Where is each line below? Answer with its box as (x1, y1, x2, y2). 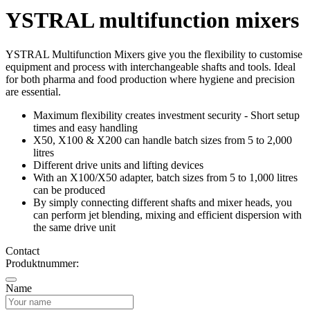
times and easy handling (33, 121, 138, 134)
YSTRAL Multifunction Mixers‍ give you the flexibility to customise (6, 48, 302, 60)
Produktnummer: (6, 257, 79, 269)
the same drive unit (33, 221, 116, 233)
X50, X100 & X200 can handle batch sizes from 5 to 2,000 (33, 134, 292, 146)
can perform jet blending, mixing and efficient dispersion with (33, 208, 302, 221)
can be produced (33, 183, 105, 196)
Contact (6, 244, 39, 257)
